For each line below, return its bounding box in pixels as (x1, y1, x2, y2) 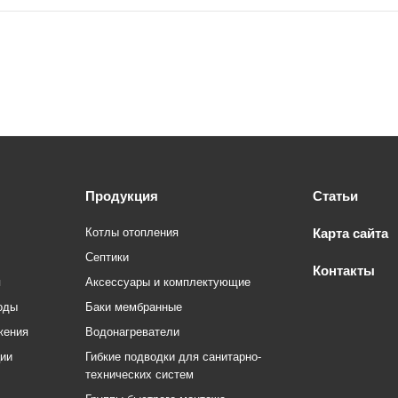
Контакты (313, 263, 375, 278)
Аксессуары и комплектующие (85, 275, 251, 289)
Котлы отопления (85, 226, 179, 239)
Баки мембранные (85, 300, 182, 314)
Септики (85, 251, 129, 264)
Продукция (85, 188, 158, 203)
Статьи (313, 188, 358, 203)
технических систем (85, 368, 194, 381)
